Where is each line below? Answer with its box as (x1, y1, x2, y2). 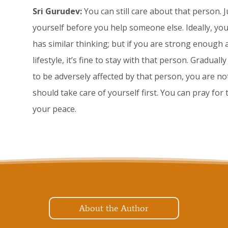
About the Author (79, 203, 149, 214)
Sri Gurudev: (32, 6, 82, 17)
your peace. (32, 103, 76, 115)
